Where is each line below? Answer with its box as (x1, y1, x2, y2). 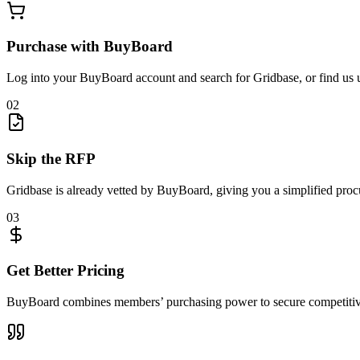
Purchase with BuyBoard (6, 38, 173, 55)
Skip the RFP (6, 149, 96, 167)
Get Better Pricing (6, 262, 125, 280)
